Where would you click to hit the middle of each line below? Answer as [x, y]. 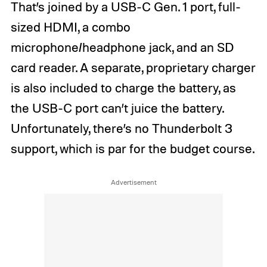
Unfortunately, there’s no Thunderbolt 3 [121, 128]
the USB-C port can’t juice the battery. [117, 108]
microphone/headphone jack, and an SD [122, 47]
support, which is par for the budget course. [132, 148]
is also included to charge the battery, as [123, 87]
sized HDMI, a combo [70, 27]
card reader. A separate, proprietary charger [133, 67]
